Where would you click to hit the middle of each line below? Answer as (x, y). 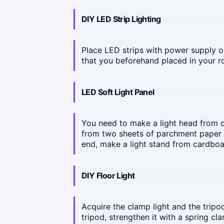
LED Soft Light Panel (118, 92)
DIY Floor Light (108, 175)
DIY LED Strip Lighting (121, 19)
